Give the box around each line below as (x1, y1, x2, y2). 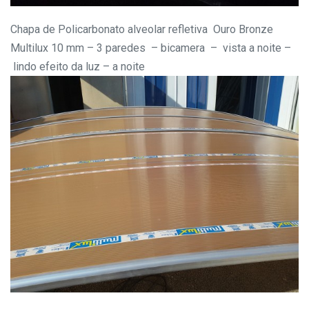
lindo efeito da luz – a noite (10, 59, 145, 73)
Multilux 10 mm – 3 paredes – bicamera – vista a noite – (10, 41, 291, 54)
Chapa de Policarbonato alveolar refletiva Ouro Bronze (10, 22, 273, 36)
